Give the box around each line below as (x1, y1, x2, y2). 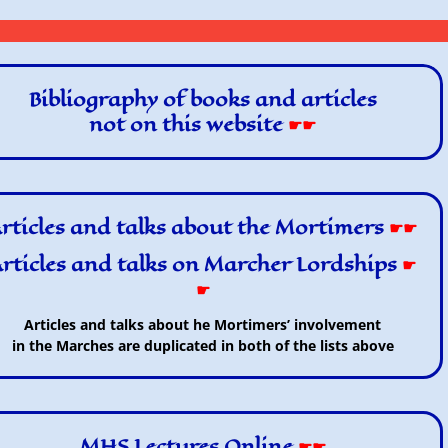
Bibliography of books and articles (28, 85, 377, 114)
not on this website (89, 110, 284, 139)
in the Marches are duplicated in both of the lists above (11, 336, 394, 355)
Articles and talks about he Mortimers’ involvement (24, 315, 382, 334)
